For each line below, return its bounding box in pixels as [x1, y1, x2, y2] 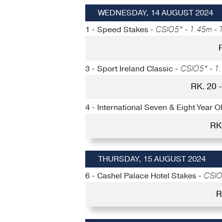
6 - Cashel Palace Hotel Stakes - [85, 170, 204, 182]
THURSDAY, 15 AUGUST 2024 [98, 154, 206, 165]
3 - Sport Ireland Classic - [85, 63, 180, 74]
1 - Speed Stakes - [85, 24, 156, 36]
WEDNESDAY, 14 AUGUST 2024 [98, 7, 213, 19]
